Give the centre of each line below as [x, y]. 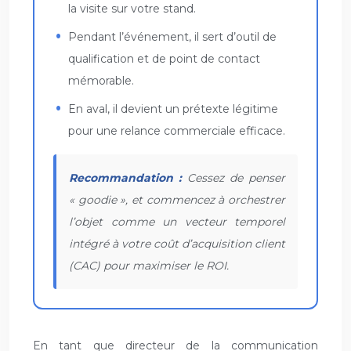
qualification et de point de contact [165, 58]
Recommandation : [125, 177]
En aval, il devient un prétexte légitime [174, 109]
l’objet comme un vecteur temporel [177, 221]
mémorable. [101, 80]
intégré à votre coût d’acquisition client [177, 243]
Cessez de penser [233, 177]
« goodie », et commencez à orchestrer [177, 199]
